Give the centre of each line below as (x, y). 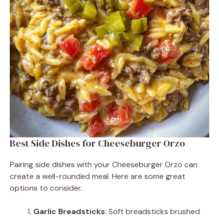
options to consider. (46, 188)
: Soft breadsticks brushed (153, 211)
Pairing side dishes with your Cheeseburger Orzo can (104, 164)
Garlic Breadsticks (69, 211)
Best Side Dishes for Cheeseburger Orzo (98, 143)
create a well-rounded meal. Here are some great (98, 176)
